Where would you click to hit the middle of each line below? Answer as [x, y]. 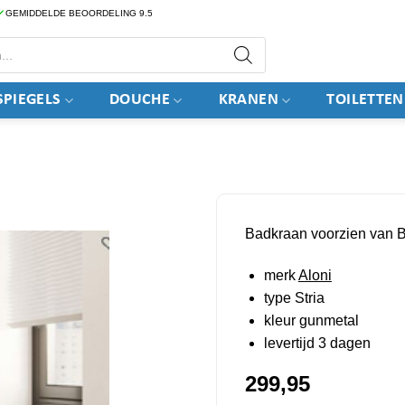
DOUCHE [140, 100]
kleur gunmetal [311, 320]
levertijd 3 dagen [317, 343]
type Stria [294, 297]
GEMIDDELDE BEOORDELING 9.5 [79, 13]
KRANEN [248, 100]
